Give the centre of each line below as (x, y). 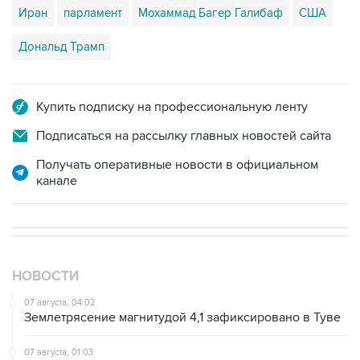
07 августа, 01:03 (59, 353)
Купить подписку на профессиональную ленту (172, 107)
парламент (93, 13)
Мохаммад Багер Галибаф (211, 13)
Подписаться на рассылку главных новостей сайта (184, 136)
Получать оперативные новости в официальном (177, 165)
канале (57, 181)
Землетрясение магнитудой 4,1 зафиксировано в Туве (182, 318)
